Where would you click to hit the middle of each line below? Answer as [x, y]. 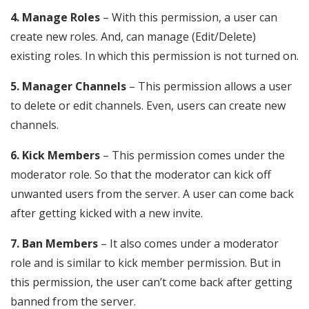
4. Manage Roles [55, 18]
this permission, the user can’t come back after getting [151, 282]
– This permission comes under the [192, 156]
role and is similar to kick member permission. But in [146, 263]
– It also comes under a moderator [188, 244]
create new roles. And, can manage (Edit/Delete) [133, 37]
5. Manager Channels [68, 87]
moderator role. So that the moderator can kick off [141, 175]
